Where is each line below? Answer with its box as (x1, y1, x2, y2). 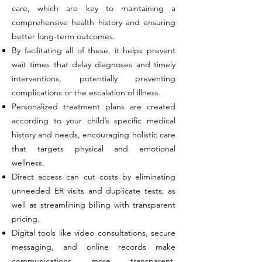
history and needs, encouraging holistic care (12, 129, 175, 140)
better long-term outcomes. (12, 31, 115, 42)
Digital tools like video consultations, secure (12, 227, 175, 238)
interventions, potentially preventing (12, 73, 175, 84)
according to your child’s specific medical (12, 115, 175, 126)
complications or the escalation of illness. (12, 87, 161, 98)
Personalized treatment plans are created (12, 101, 175, 112)
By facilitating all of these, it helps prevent (12, 45, 175, 56)
